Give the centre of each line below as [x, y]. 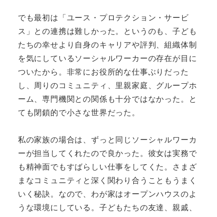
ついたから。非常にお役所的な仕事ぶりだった [103, 71]
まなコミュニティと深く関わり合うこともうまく [107, 180]
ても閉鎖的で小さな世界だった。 [79, 112]
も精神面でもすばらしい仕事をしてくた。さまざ [107, 167]
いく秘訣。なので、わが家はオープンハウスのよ [107, 194]
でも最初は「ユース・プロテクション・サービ [103, 17]
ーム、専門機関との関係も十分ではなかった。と [107, 98]
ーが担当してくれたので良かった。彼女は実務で [107, 153]
